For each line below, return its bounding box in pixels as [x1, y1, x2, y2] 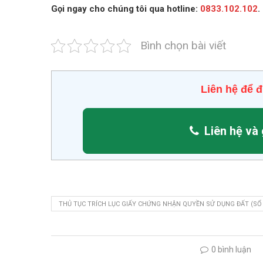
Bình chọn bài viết [140, 38, 226, 52]
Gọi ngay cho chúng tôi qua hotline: [51, 3, 200, 14]
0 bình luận [211, 244, 251, 254]
